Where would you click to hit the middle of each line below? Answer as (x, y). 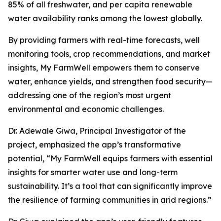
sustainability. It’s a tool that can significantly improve (110, 186)
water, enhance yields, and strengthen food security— (110, 82)
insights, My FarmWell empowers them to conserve (104, 68)
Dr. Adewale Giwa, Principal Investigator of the (97, 131)
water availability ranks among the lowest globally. (105, 18)
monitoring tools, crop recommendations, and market (109, 54)
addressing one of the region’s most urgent (90, 95)
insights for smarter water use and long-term (93, 172)
